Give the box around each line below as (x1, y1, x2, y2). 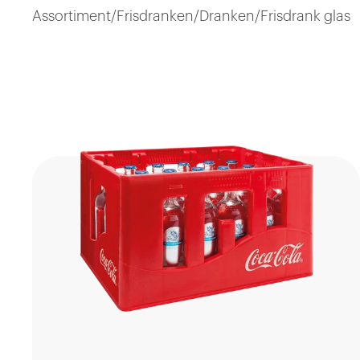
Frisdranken (117, 9, 194, 23)
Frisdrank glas (260, 9, 350, 23)
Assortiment (32, 9, 111, 23)
